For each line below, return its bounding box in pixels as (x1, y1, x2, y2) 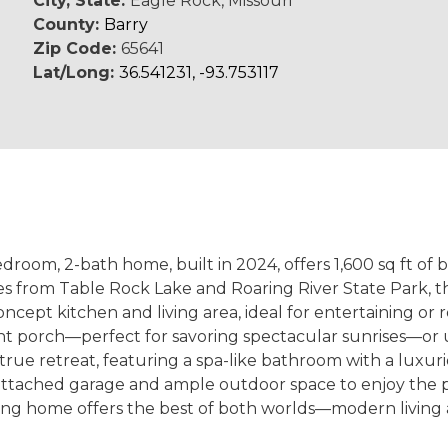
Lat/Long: (33, 63, 120, 82)
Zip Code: (33, 39, 122, 58)
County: (33, 15, 105, 34)
